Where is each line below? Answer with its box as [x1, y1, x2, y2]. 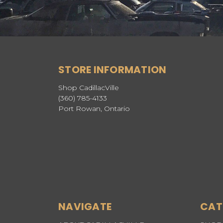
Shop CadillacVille [58, 83, 119, 93]
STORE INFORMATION [58, 63, 167, 77]
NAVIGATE [58, 200, 111, 214]
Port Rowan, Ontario [58, 104, 130, 113]
